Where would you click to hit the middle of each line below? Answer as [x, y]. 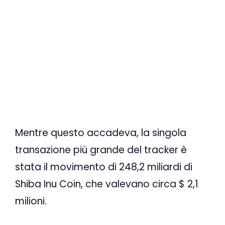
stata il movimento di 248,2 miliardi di [104, 167]
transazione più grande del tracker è [101, 150]
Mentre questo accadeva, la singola [101, 133]
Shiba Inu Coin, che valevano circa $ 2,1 [107, 184]
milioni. [31, 201]
